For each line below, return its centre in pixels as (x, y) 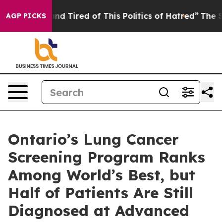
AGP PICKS (26, 16)
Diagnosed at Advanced (99, 211)
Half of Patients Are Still (101, 193)
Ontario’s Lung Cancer (93, 139)
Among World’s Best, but (102, 175)
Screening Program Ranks (107, 157)
